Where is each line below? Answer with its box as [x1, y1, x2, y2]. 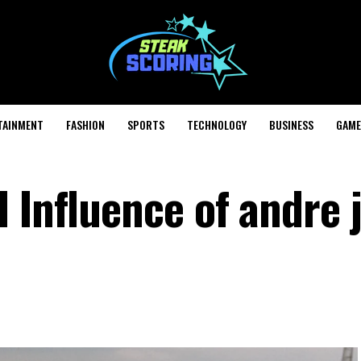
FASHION [66, 116, 105, 133]
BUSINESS [269, 116, 313, 133]
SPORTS [127, 116, 164, 133]
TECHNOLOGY [187, 116, 247, 133]
